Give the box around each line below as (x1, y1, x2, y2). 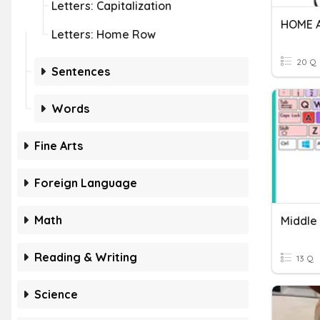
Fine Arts (34, 139, 83, 153)
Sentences (51, 64, 110, 79)
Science (34, 287, 78, 301)
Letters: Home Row (51, 27, 156, 41)
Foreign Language (34, 176, 137, 190)
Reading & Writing (34, 250, 137, 264)
